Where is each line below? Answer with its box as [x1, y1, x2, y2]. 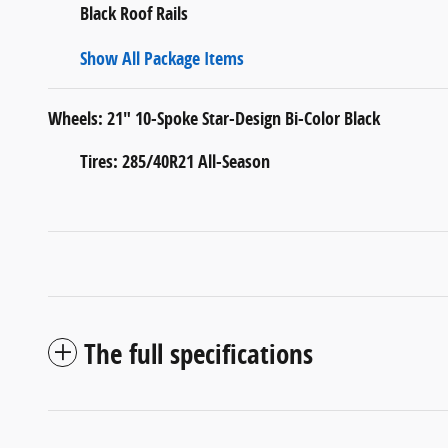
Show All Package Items [80, 45, 244, 71]
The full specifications [84, 334, 313, 372]
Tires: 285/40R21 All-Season [80, 148, 270, 174]
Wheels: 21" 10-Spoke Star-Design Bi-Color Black [48, 105, 380, 131]
